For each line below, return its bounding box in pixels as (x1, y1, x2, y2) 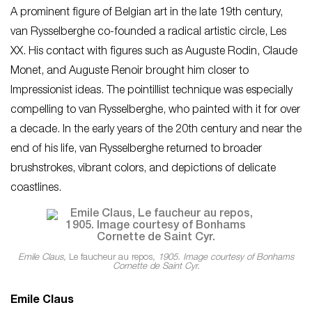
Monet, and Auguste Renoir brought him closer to (10, 65, 249, 77)
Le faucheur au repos (69, 253, 153, 263)
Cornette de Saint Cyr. (112, 263, 200, 272)
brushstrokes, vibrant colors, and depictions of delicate (10, 163, 276, 175)
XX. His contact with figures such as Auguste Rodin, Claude (10, 46, 297, 58)
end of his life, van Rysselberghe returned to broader (10, 143, 262, 155)
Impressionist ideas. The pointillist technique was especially (10, 85, 292, 97)
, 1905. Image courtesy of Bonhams (153, 253, 294, 263)
